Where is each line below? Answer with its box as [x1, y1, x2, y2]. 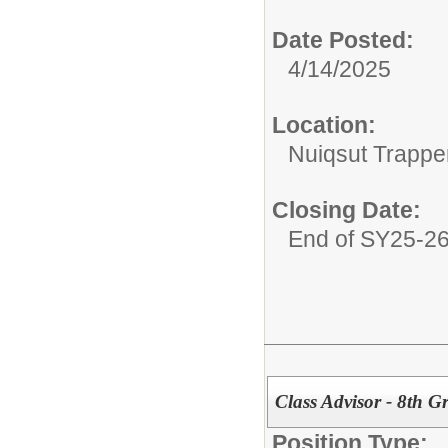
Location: [272, 112, 376, 138]
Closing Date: [272, 197, 421, 223]
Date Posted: [272, 27, 414, 53]
